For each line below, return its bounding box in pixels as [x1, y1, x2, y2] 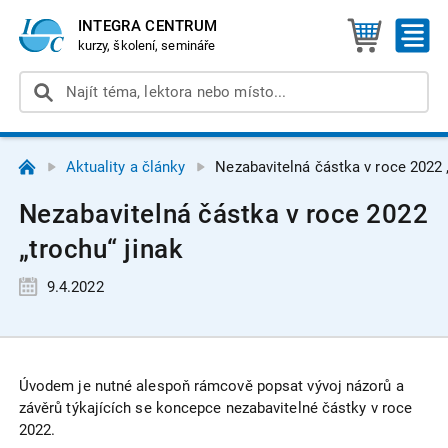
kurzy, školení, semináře [77, 37, 216, 53]
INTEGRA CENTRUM [77, 16, 218, 35]
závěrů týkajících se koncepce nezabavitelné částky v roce [18, 399, 413, 418]
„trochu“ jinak [18, 233, 184, 264]
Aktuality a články [65, 157, 186, 176]
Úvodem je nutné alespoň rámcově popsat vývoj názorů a [18, 377, 404, 396]
